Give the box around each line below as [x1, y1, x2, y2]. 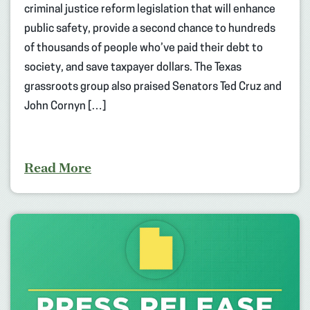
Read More [24, 158, 91, 176]
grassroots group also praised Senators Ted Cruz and [24, 81, 282, 93]
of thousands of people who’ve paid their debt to [24, 42, 263, 54]
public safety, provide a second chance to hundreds [24, 23, 275, 35]
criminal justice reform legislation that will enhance [24, 3, 275, 15]
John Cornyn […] [24, 100, 106, 112]
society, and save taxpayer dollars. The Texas [24, 62, 241, 73]
